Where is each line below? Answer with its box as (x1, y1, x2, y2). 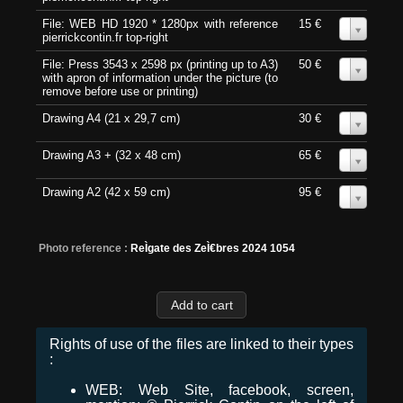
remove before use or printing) (42, 85, 198, 99)
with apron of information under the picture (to (42, 71, 278, 85)
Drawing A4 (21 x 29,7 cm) (42, 112, 180, 126)
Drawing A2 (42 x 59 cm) (42, 185, 170, 200)
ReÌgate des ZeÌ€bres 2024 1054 (130, 242, 295, 255)
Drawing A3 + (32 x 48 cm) (42, 148, 181, 163)
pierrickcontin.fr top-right (42, 31, 168, 45)
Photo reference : (36, 242, 130, 255)
